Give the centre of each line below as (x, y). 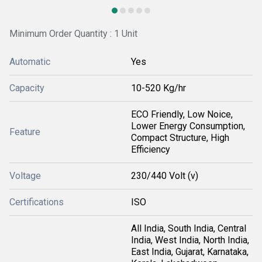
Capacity (27, 88)
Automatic (30, 62)
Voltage (25, 176)
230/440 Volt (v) (165, 176)
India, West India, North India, (190, 240)
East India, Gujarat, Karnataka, (190, 252)
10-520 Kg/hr (158, 88)
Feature (25, 132)
